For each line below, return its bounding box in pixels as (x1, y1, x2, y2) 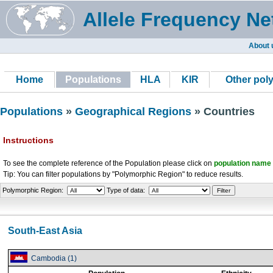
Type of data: (105, 186, 149, 194)
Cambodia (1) (27, 254, 77, 263)
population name (214, 159, 271, 168)
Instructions (3, 135, 54, 145)
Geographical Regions (75, 105, 191, 118)
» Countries (191, 105, 255, 118)
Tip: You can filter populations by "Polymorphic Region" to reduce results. (3, 170, 243, 179)
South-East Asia (8, 225, 82, 236)
